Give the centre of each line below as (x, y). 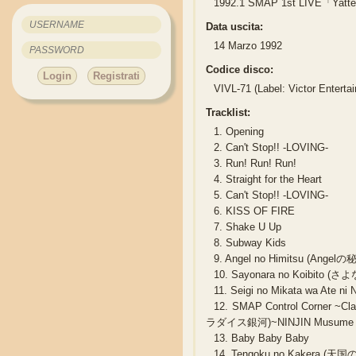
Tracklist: (228, 113)
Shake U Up (252, 227)
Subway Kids (255, 243)
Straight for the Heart (273, 180)
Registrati (116, 76)
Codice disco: (240, 70)
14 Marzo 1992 (248, 46)
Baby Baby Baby (269, 339)
